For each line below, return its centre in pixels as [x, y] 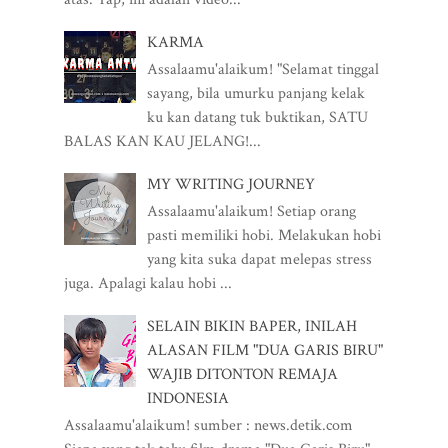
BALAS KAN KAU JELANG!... [162, 141]
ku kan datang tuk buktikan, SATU [258, 117]
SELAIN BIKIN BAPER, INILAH [252, 326]
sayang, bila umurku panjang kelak [256, 93]
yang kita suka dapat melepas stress [260, 259]
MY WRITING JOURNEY [231, 184]
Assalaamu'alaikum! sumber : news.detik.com [208, 425]
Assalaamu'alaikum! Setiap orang [252, 211]
